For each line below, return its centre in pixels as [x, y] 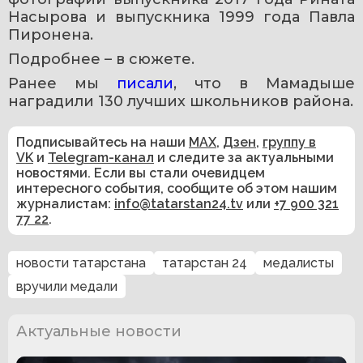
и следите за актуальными [244, 157]
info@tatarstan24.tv [179, 203]
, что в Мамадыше [264, 83]
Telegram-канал [101, 157]
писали [145, 83]
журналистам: [65, 203]
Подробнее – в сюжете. [101, 59]
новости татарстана [81, 263]
